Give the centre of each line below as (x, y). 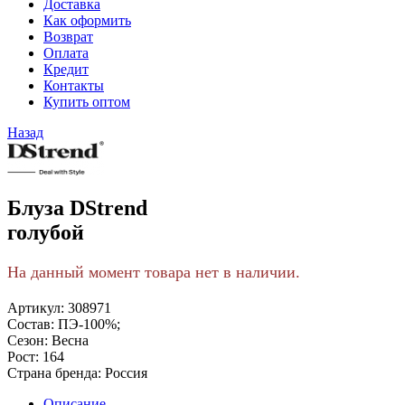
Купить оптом (87, 101)
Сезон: (28, 341)
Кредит (66, 69)
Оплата (66, 52)
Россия (126, 373)
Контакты (74, 85)
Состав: (31, 325)
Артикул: (36, 308)
